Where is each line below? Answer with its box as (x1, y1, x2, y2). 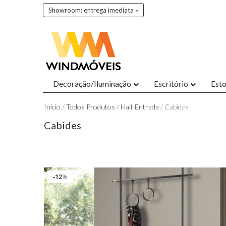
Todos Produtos (66, 102, 115, 111)
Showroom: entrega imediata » (48, 6, 138, 14)
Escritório (154, 79, 188, 89)
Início (44, 102, 61, 111)
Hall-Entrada (121, 102, 159, 111)
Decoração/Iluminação (53, 79, 131, 89)
